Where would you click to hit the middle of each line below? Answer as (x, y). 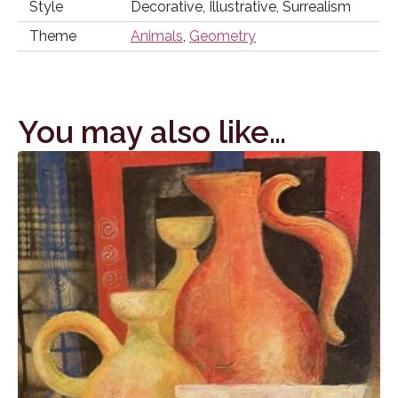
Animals (157, 36)
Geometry (223, 36)
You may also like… (152, 132)
